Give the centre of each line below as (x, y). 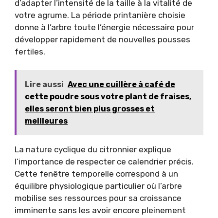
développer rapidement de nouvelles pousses (102, 39)
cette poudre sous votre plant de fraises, (108, 97)
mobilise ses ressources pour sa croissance (98, 198)
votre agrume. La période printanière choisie (100, 15)
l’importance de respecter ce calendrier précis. (104, 162)
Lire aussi (44, 84)
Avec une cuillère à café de (121, 84)
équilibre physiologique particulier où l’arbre (98, 186)
